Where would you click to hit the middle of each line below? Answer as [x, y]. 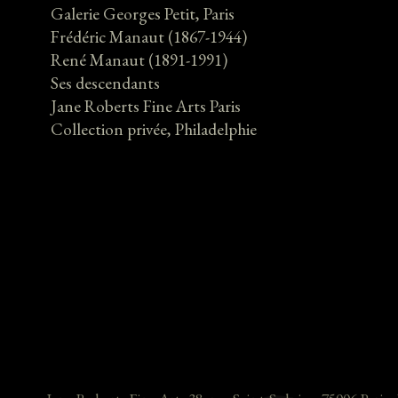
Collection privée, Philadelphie [154, 129]
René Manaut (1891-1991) [139, 60]
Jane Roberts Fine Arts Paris [146, 106]
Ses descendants [105, 83]
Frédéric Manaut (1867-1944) [149, 37]
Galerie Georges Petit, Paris [143, 14]
